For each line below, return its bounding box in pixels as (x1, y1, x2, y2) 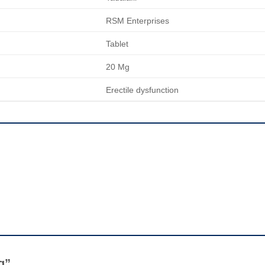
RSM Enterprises (106, 15, 169, 25)
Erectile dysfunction (106, 85, 179, 95)
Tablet (106, 38, 128, 49)
